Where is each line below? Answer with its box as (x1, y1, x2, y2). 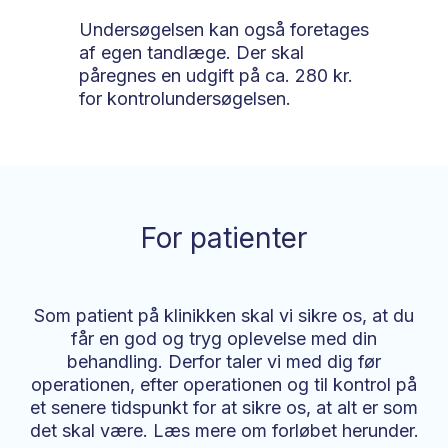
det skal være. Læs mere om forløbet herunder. (29, 420, 419, 442)
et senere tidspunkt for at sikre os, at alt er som (30, 397, 418, 419)
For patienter (141, 221, 307, 256)
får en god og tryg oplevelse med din (71, 328, 377, 350)
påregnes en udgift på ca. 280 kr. (79, 64, 353, 86)
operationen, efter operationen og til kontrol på (31, 374, 417, 396)
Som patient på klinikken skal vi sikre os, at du (34, 305, 414, 327)
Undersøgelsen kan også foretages (79, 18, 369, 40)
